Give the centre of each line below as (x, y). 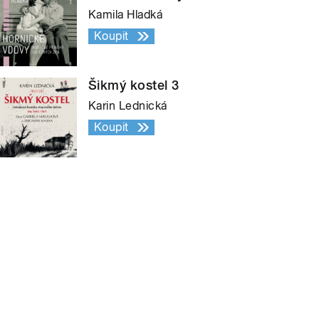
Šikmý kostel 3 (134, 85)
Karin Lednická (128, 105)
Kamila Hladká (126, 14)
